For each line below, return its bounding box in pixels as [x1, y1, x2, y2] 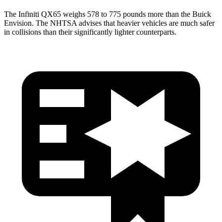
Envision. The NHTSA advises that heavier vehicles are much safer [4, 18, 215, 27]
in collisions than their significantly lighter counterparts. [4, 27, 176, 36]
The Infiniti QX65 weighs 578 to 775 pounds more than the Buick [4, 9, 211, 18]
